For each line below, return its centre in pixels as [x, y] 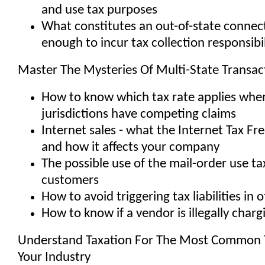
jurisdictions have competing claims [139, 114]
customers [70, 181]
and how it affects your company [130, 148]
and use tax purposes [99, 10]
